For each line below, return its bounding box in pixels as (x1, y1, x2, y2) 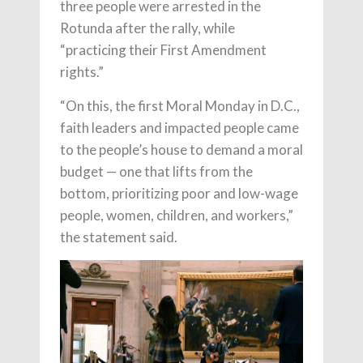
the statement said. (60, 228, 177, 246)
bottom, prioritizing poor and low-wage (60, 184, 298, 202)
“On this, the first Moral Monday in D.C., (60, 96, 300, 114)
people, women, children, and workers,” (60, 206, 293, 224)
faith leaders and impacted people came (60, 118, 299, 136)
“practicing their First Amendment (60, 41, 267, 58)
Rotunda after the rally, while (60, 19, 235, 36)
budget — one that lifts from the (60, 162, 253, 180)
